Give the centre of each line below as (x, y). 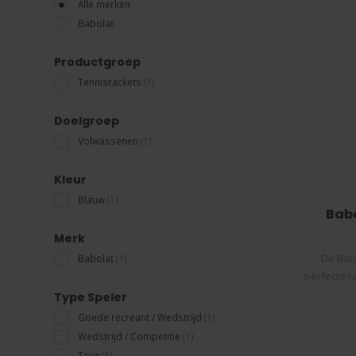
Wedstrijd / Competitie (130, 336)
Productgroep (97, 62)
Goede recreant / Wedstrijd (141, 317)
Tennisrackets (111, 82)
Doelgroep (87, 121)
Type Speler (91, 297)
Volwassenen (109, 141)
